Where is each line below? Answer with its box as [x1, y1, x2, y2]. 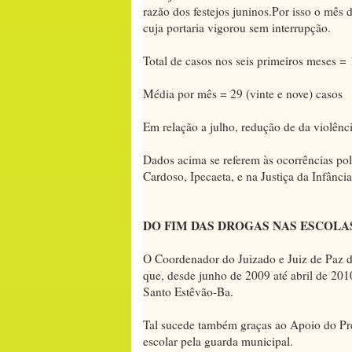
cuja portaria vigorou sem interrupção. [143, 19, 331, 35]
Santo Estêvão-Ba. [143, 283, 233, 299]
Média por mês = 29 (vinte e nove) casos [143, 85, 343, 101]
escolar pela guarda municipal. [143, 332, 293, 349]
